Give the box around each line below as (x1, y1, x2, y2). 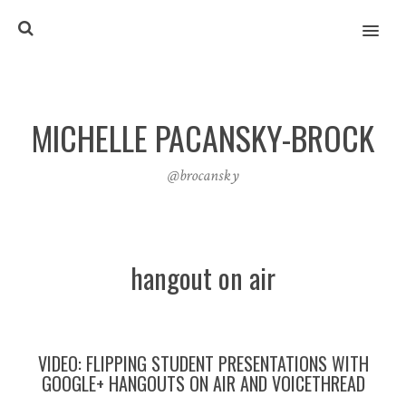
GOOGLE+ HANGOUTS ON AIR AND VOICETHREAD (41, 370, 365, 397)
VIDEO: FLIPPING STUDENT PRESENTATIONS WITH (37, 350, 369, 377)
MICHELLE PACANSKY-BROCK (32, 112, 374, 161)
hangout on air (130, 257, 275, 298)
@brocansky (167, 165, 239, 186)
